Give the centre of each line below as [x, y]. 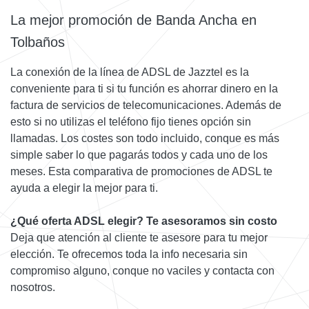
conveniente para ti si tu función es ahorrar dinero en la [144, 88]
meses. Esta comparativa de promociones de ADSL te [141, 171]
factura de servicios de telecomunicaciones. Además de [146, 105]
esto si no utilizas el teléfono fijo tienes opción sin [131, 121]
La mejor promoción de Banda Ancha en [133, 20]
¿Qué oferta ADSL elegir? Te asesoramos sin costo [144, 221]
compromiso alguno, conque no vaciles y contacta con [142, 270]
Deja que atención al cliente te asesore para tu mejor [139, 237]
